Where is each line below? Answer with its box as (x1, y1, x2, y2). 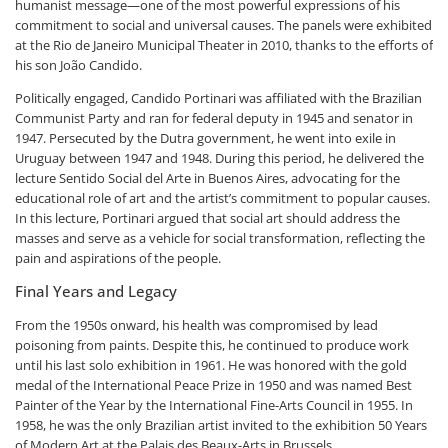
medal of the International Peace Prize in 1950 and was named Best (15, 375, 412, 394)
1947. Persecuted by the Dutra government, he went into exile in (15, 128, 396, 147)
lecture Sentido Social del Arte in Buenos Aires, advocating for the (15, 168, 400, 187)
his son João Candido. (15, 55, 142, 74)
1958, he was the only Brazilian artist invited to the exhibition (15, 415, 378, 434)
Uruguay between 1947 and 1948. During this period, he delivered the (15, 148, 424, 167)
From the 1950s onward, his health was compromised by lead (15, 315, 378, 334)
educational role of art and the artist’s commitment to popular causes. (15, 188, 430, 207)
